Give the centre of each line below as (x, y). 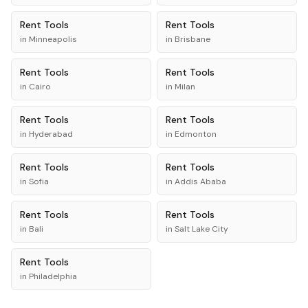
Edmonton (196, 134)
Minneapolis (53, 39)
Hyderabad (51, 134)
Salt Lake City (201, 229)
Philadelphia (53, 276)
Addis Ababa (200, 181)
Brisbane (192, 39)
